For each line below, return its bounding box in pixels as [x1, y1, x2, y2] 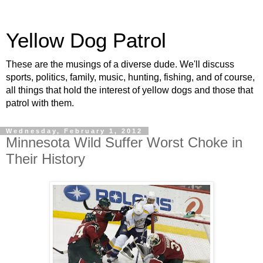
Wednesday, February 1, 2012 [6, 127, 143, 134]
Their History [6, 151, 85, 167]
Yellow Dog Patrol [6, 29, 166, 52]
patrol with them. [6, 98, 74, 108]
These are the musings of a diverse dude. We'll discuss [6, 59, 234, 69]
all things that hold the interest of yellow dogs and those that [6, 85, 253, 95]
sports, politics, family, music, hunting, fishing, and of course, [6, 72, 255, 82]
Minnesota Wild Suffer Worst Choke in [6, 134, 242, 150]
